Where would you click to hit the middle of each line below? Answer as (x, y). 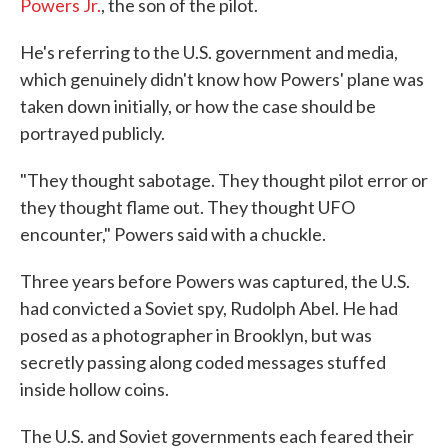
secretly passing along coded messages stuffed (203, 362)
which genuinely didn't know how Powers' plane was (222, 79)
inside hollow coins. (94, 389)
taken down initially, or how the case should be (198, 106)
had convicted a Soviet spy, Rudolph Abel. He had (209, 308)
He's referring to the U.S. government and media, (209, 52)
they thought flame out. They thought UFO (187, 207)
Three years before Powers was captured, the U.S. (215, 281)
